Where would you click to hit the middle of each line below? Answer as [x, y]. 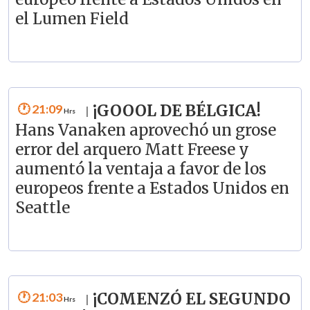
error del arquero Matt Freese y [132, 149]
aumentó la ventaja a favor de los [140, 168]
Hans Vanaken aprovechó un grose [145, 130]
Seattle [42, 207]
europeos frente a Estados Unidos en [152, 188]
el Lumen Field [72, 18]
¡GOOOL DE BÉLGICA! [176, 110]
